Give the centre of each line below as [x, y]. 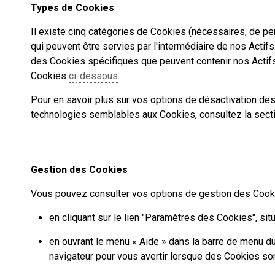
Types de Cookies [72, 8]
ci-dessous [93, 76]
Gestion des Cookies [79, 170]
